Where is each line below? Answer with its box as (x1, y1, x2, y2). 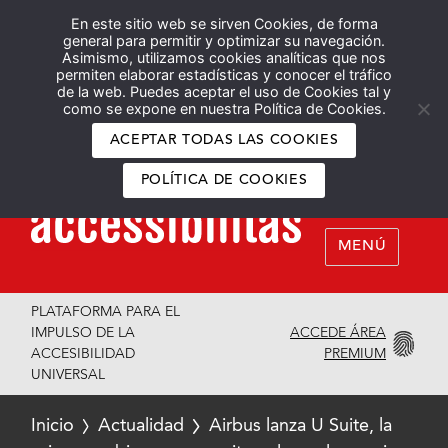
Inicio (31, 417, 74, 435)
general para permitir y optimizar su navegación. (63, 32, 385, 49)
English (356, 22, 415, 40)
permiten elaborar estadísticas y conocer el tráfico (56, 66, 392, 83)
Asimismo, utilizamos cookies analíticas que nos (62, 49, 386, 66)
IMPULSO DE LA (31, 326, 136, 340)
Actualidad (98, 417, 185, 435)
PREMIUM (324, 346, 387, 361)
